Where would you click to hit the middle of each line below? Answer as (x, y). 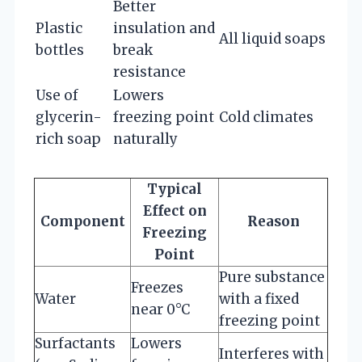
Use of (57, 95)
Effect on (175, 210)
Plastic (59, 28)
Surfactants (75, 343)
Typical (175, 189)
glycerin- (69, 117)
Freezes (157, 287)
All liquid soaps (272, 38)
